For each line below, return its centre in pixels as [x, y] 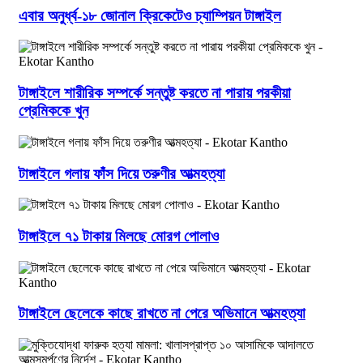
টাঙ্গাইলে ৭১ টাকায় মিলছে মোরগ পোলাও [119, 236]
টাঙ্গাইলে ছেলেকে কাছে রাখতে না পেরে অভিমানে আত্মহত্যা [162, 314]
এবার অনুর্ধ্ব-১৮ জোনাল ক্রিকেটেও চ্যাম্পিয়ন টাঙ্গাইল [150, 15]
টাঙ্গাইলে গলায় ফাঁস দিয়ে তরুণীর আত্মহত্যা [122, 173]
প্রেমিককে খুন [53, 111]
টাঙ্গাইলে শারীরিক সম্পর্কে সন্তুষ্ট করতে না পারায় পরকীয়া [155, 93]
